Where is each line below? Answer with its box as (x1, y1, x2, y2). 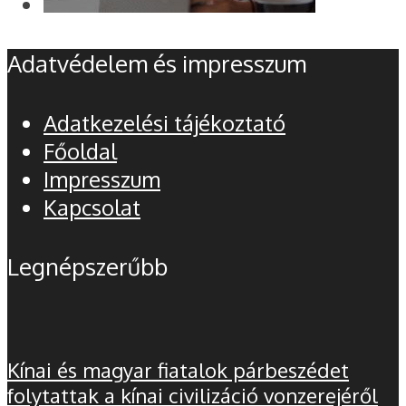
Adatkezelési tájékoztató (43, 108, 285, 137)
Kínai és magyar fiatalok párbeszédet (7, 356, 349, 382)
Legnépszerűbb (7, 251, 168, 281)
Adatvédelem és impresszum (7, 48, 306, 78)
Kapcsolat (43, 192, 140, 221)
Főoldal (43, 136, 117, 165)
